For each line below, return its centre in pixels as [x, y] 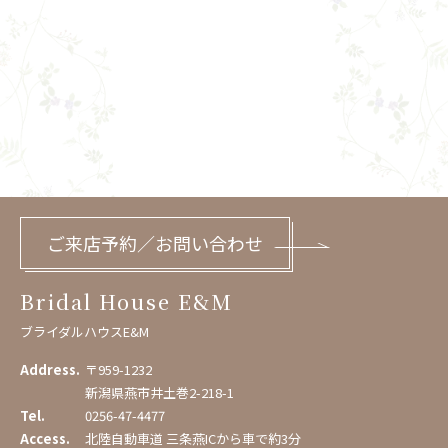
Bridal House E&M [126, 302]
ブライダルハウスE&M [84, 332]
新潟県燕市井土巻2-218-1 [159, 393]
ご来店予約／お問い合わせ [155, 243]
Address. [50, 370]
